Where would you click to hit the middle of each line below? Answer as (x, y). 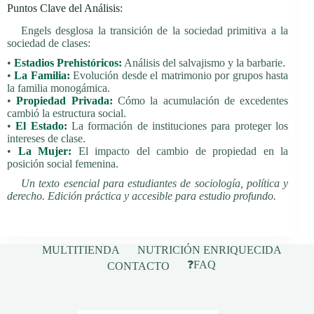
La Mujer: (45, 151)
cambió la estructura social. (67, 113)
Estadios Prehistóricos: (68, 63)
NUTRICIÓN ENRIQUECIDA (209, 250)
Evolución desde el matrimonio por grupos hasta (179, 75)
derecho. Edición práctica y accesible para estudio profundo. (142, 196)
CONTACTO (139, 266)
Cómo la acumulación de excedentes (200, 101)
